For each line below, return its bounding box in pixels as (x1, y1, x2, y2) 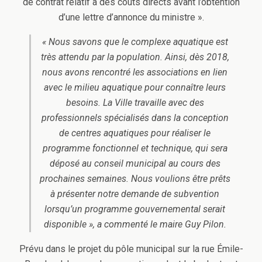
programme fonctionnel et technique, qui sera (42, 142, 227, 154)
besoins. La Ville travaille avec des (65, 96, 204, 108)
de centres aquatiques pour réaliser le (59, 127, 211, 139)
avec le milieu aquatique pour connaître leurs (44, 81, 226, 93)
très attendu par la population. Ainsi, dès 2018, (40, 51, 229, 63)
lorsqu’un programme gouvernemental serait (44, 203, 225, 215)
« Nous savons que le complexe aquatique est (42, 36, 228, 47)
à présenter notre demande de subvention (50, 188, 219, 199)
